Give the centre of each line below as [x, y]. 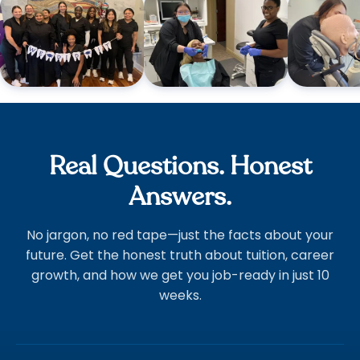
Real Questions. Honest [180, 167]
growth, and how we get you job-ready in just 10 [180, 276]
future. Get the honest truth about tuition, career [180, 256]
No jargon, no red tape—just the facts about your [180, 235]
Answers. [180, 197]
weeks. [180, 296]
